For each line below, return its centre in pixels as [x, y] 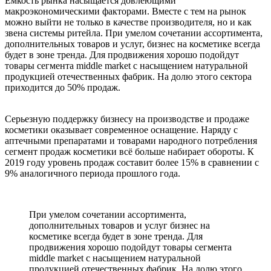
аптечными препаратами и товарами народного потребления [131, 141]
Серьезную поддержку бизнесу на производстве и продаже [127, 119]
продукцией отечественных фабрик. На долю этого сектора [128, 77]
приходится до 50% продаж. [63, 87]
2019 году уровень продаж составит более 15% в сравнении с [132, 162]
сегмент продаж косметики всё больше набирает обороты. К [129, 152]
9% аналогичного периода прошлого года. [93, 173]
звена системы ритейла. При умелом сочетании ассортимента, [134, 33]
